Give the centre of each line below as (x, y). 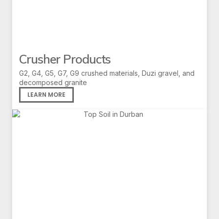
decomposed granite (53, 83)
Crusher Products (65, 59)
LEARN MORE (46, 95)
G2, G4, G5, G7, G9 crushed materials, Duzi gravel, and (107, 73)
